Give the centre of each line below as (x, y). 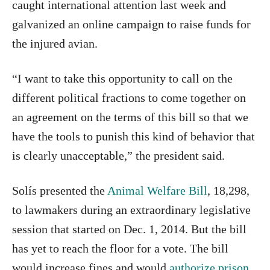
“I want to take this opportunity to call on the (122, 78)
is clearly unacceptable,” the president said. (118, 155)
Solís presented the (60, 190)
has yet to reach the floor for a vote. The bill (120, 248)
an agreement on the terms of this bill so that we (130, 117)
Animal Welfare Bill (157, 190)
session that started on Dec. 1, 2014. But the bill (129, 229)
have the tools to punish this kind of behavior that (133, 136)
